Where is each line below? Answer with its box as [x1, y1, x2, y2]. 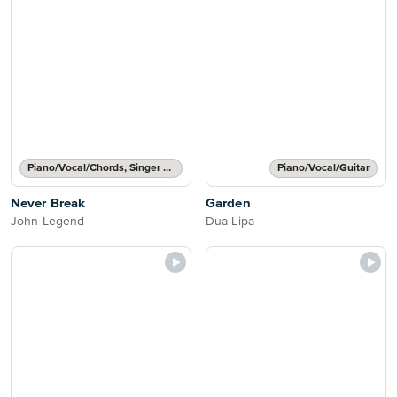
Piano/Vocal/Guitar [277, 163, 370, 174]
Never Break [11, 197, 86, 210]
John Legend [11, 215, 85, 228]
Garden [206, 197, 251, 210]
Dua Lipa [206, 215, 254, 228]
